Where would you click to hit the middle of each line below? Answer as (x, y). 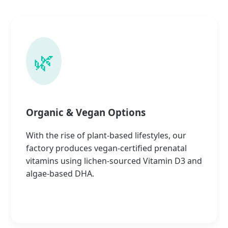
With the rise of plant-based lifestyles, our (106, 135)
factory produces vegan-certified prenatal (106, 148)
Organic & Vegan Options (85, 112)
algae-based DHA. (60, 173)
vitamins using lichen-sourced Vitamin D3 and (114, 161)
